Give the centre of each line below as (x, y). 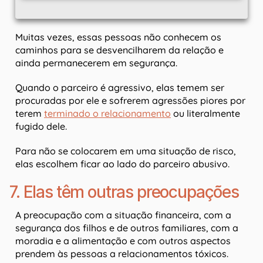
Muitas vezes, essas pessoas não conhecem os (118, 37)
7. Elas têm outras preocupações (124, 192)
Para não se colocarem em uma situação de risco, (126, 151)
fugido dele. (41, 127)
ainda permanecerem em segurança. (96, 63)
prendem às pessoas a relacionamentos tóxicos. (122, 254)
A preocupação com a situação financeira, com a (123, 215)
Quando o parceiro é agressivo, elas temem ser (120, 88)
